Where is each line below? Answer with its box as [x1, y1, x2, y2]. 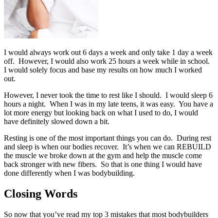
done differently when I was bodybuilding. [4, 169, 135, 178]
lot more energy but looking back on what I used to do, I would [4, 109, 198, 117]
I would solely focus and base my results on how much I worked [4, 66, 202, 74]
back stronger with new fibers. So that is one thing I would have [4, 160, 202, 169]
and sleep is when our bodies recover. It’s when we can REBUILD [4, 143, 211, 151]
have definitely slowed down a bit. [4, 117, 109, 126]
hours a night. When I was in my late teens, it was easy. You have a [4, 100, 213, 109]
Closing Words [4, 187, 77, 200]
